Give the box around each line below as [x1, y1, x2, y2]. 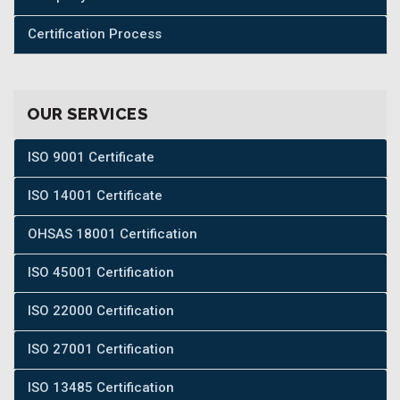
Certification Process [28, 26, 162, 42]
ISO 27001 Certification [28, 341, 174, 357]
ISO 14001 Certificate [28, 187, 162, 204]
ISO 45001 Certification [28, 264, 174, 280]
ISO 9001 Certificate [28, 149, 154, 165]
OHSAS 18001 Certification [28, 226, 197, 242]
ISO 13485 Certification [28, 379, 174, 396]
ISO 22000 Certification [28, 303, 174, 319]
